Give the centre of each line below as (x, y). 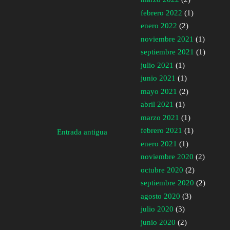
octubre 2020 (162, 170)
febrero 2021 (161, 131)
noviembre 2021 (167, 39)
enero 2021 (159, 143)
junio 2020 (158, 222)
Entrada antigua (82, 132)
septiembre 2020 (167, 183)
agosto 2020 (160, 196)
